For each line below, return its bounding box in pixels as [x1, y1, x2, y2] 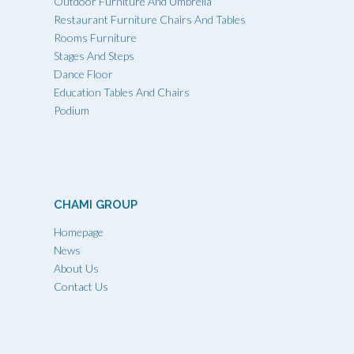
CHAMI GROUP [54, 197, 137, 212]
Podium [54, 103, 89, 117]
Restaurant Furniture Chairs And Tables [54, 12, 246, 26]
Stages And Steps [54, 48, 134, 62]
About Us [54, 261, 99, 275]
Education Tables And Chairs [54, 85, 190, 99]
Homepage [54, 224, 104, 239]
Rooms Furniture [54, 30, 137, 44]
